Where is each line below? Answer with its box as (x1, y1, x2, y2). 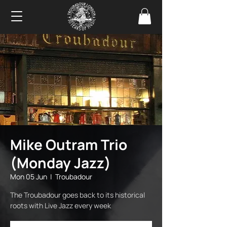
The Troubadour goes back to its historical (10, 190, 145, 200)
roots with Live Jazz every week (10, 201, 111, 211)
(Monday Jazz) (10, 153, 111, 173)
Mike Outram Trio (10, 135, 127, 155)
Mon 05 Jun (10, 172, 47, 182)
